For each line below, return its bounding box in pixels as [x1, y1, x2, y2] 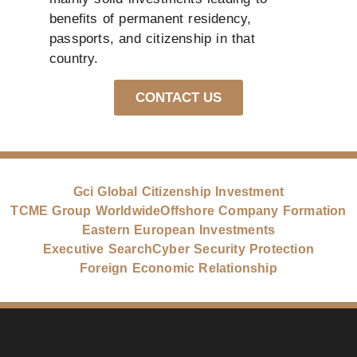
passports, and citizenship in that [49, 30, 255, 46]
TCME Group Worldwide [10, 204, 161, 218]
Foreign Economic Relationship [80, 261, 277, 276]
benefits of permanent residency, [49, 10, 252, 26]
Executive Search [42, 242, 153, 257]
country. [49, 50, 99, 66]
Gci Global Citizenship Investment [73, 185, 284, 199]
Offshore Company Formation [160, 204, 347, 218]
